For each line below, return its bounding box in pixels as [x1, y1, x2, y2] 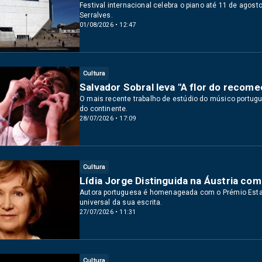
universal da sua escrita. [80, 198, 163, 206]
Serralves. [80, 11, 113, 19]
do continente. [80, 104, 128, 113]
